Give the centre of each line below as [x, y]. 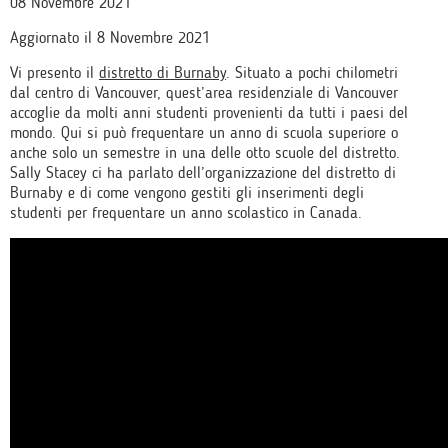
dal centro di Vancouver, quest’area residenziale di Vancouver [204, 92]
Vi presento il [54, 72]
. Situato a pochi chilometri [312, 72]
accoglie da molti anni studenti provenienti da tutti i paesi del [209, 112]
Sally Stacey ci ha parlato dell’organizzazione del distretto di [203, 172]
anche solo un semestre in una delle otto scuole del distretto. [205, 152]
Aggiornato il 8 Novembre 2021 [110, 37]
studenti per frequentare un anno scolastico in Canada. [186, 212]
